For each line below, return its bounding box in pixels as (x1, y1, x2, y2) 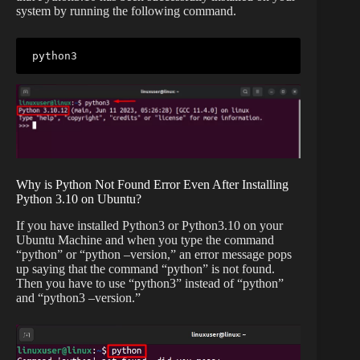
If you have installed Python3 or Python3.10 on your (16, 218, 283, 232)
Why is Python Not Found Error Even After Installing (16, 177, 288, 191)
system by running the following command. (16, 3, 236, 18)
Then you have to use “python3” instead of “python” (16, 276, 284, 290)
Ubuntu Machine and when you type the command (16, 232, 274, 247)
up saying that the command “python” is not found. (16, 261, 275, 276)
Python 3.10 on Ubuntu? (16, 191, 141, 206)
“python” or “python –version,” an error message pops (16, 247, 292, 261)
